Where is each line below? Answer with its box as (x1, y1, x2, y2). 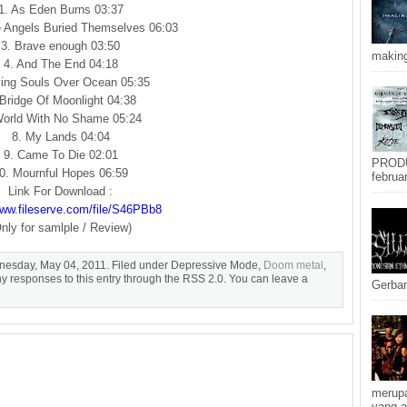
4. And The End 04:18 (3, 57, 118, 71)
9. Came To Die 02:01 (3, 148, 118, 162)
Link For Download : (8, 184, 113, 198)
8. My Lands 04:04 (11, 130, 110, 144)
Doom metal (263, 259, 323, 272)
